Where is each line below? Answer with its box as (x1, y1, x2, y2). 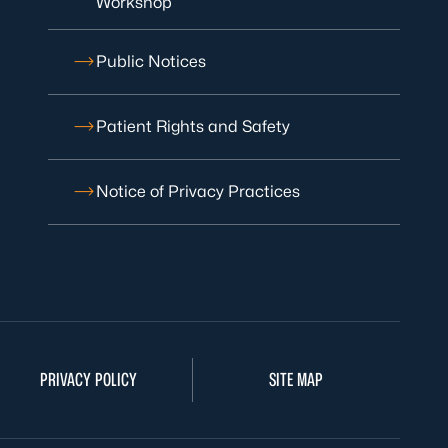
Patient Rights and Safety (96, 116, 290, 136)
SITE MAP (269, 368, 324, 390)
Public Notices (96, 51, 206, 71)
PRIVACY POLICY (39, 368, 137, 390)
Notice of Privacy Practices (96, 181, 300, 201)
